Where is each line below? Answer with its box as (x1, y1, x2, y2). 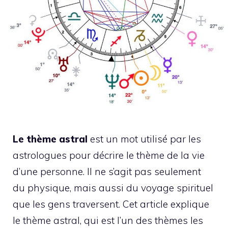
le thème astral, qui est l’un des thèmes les (13, 214, 203, 226)
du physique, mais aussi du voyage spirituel (13, 182, 213, 194)
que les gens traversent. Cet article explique (13, 198, 209, 210)
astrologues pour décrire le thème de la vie (13, 149, 205, 161)
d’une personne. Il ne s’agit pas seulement (13, 165, 201, 178)
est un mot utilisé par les (88, 133, 201, 145)
